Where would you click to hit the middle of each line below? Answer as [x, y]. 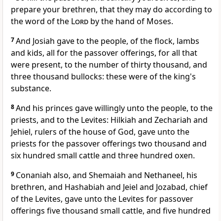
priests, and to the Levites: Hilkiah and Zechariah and [109, 120]
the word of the [41, 21]
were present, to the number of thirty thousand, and [109, 65]
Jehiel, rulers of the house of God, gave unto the [100, 132]
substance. [31, 89]
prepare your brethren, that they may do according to [111, 10]
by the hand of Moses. [131, 21]
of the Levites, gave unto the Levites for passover [102, 199]
